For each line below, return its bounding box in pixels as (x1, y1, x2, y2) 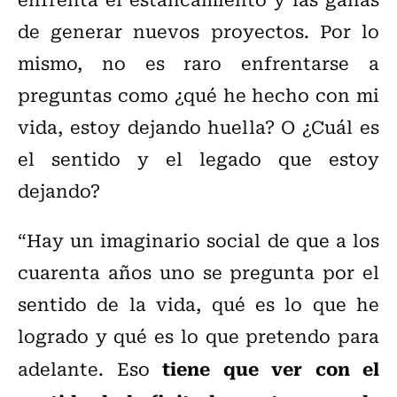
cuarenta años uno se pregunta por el (18, 258, 379, 286)
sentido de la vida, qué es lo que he (18, 290, 379, 318)
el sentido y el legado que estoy (18, 144, 379, 173)
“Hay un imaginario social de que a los (18, 226, 379, 254)
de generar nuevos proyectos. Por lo (18, 17, 379, 45)
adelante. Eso (18, 354, 162, 383)
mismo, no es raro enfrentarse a (18, 49, 379, 77)
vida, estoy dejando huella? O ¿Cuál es (18, 113, 379, 141)
